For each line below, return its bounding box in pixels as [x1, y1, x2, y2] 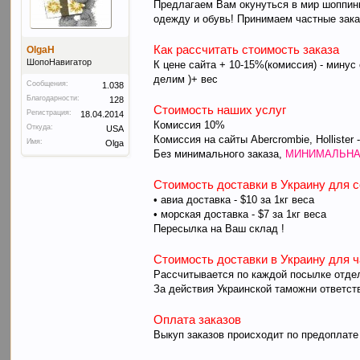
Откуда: [27, 122, 54, 131]
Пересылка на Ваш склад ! [153, 223, 285, 235]
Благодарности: [27, 93, 80, 102]
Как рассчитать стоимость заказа [153, 43, 340, 57]
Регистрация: [27, 108, 72, 117]
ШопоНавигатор [27, 56, 92, 67]
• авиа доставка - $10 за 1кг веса [153, 194, 315, 207]
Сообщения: [27, 79, 69, 88]
